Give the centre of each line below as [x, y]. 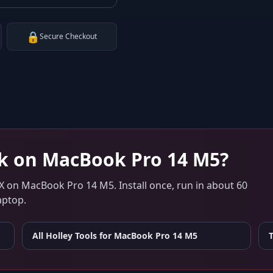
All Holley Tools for [73, 236]
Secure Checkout [69, 36]
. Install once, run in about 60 [181, 185]
